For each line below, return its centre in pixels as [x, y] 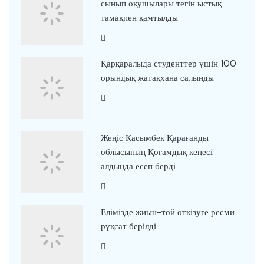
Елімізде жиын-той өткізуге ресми [167, 212]
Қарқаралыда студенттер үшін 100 [168, 64]
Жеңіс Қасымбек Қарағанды [154, 138]
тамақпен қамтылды [139, 18]
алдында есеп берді [138, 166]
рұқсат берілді [128, 227]
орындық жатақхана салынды [157, 78]
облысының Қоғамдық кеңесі [156, 152]
